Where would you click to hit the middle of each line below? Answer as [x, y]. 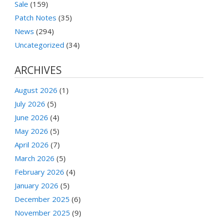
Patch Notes [36, 17]
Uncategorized [39, 45]
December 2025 [42, 199]
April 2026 [32, 144]
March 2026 [35, 158]
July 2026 [30, 103]
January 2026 [36, 185]
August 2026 [36, 90]
